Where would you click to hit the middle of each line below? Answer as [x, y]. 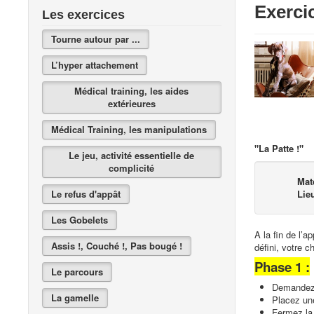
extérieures [131, 103]
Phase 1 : [282, 267]
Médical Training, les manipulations [129, 129]
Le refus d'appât [86, 194]
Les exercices [83, 15]
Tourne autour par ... [96, 39]
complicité [132, 168]
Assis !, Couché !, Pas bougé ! [117, 246]
